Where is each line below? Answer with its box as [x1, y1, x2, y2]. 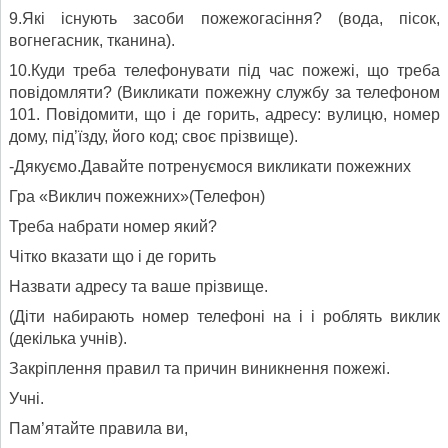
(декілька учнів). [9, 329, 127, 347]
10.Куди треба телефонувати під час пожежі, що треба [9, 61, 440, 79]
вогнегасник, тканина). [9, 31, 175, 49]
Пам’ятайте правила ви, [9, 419, 188, 437]
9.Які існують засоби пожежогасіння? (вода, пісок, [9, 9, 440, 27]
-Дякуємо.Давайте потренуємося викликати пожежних [9, 157, 411, 175]
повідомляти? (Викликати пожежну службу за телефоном [9, 83, 440, 101]
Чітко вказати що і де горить [9, 247, 216, 265]
